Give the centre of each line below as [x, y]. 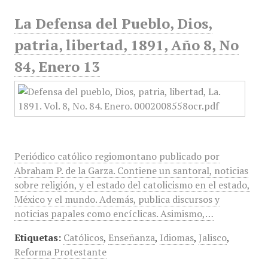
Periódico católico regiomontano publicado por [117, 156]
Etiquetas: [37, 237]
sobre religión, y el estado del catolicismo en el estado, [132, 185]
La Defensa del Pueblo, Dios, [113, 23]
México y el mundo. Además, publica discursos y [117, 199]
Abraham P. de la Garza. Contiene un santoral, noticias [131, 170]
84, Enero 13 [57, 66]
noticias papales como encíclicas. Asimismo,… [114, 214]
